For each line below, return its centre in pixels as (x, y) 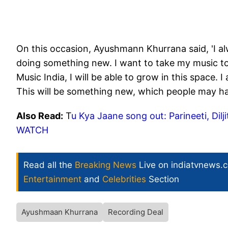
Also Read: (40, 116)
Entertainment (52, 179)
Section (163, 179)
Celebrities (124, 179)
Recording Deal (136, 212)
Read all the (49, 165)
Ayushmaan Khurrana (60, 212)
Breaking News (106, 165)
